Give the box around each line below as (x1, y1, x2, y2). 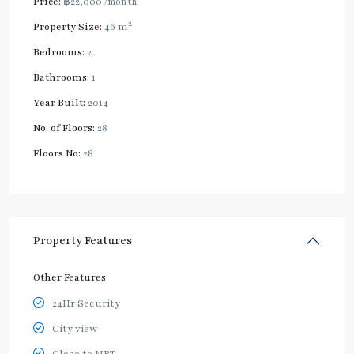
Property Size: (33, 21, 102, 33)
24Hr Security (52, 297, 120, 310)
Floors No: (33, 147, 81, 160)
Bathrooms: (33, 71, 89, 84)
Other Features (33, 271, 106, 284)
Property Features (33, 233, 132, 248)
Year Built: (33, 96, 85, 109)
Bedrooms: (33, 46, 85, 58)
